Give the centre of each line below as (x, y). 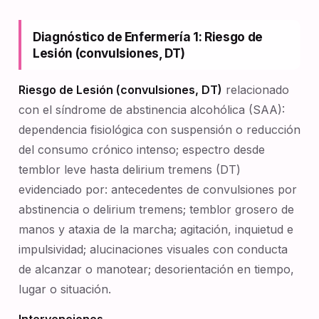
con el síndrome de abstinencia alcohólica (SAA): (152, 110)
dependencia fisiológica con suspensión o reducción (159, 130)
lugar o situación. (65, 289)
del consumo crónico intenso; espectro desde (142, 150)
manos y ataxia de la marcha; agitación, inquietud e (156, 229)
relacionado (256, 90)
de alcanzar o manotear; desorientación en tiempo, (156, 269)
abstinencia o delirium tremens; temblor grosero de (156, 209)
